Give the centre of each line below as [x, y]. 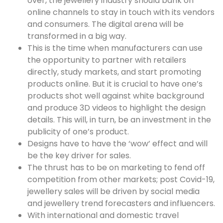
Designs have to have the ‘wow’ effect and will [117, 143]
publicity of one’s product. [78, 131]
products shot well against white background [116, 96]
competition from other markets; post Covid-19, [121, 179]
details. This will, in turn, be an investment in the [119, 119]
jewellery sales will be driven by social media [113, 191]
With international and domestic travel [103, 215]
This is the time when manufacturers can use [115, 48]
